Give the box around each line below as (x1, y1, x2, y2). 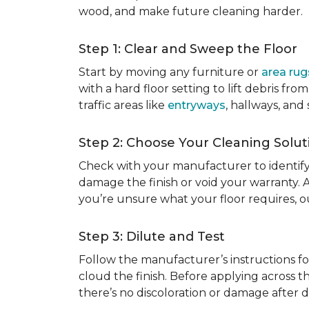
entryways (168, 99, 226, 112)
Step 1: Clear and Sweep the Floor (79, 41, 297, 57)
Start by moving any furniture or (79, 66, 261, 79)
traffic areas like (79, 99, 168, 112)
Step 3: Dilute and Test (79, 229, 225, 244)
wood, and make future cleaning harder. (79, 5, 303, 18)
